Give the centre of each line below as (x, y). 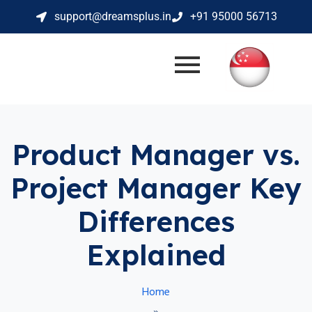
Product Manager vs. (156, 155)
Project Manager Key (156, 188)
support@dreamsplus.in (112, 16)
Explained (156, 255)
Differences (156, 221)
